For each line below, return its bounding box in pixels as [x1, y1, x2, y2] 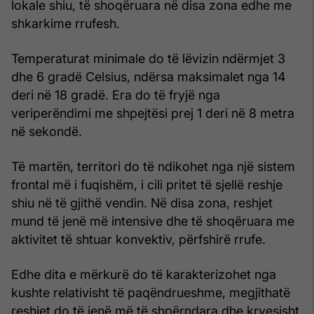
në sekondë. [11, 123, 82, 139]
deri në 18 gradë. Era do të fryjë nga [11, 87, 220, 102]
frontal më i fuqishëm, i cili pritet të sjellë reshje [11, 177, 282, 192]
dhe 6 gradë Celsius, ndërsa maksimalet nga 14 [11, 69, 286, 84]
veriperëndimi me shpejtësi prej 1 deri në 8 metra [11, 105, 294, 121]
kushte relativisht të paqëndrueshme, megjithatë [11, 285, 290, 300]
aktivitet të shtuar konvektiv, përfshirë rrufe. [11, 231, 266, 247]
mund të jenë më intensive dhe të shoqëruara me [11, 213, 294, 228]
